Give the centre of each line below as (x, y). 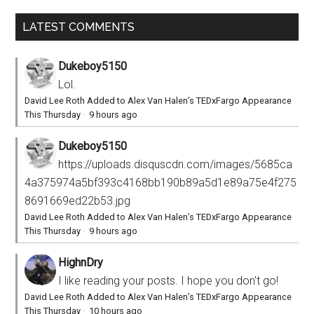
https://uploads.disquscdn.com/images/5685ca (176, 164)
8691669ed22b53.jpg (78, 200)
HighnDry (81, 262)
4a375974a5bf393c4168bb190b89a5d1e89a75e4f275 (161, 182)
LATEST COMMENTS (79, 27)
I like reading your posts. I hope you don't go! (169, 280)
